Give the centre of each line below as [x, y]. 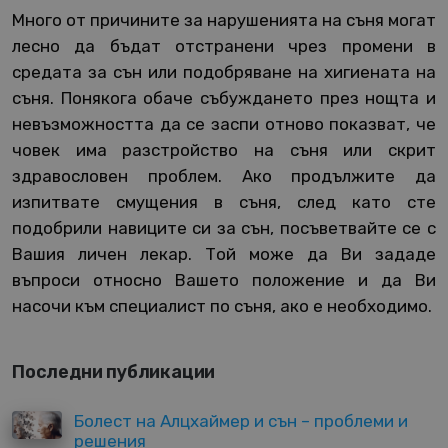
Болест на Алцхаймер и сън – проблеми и [241, 421]
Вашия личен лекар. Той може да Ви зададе [224, 254]
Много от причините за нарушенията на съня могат [224, 20]
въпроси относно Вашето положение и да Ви [224, 280]
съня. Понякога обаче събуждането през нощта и [224, 98]
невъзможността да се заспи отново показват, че [224, 124]
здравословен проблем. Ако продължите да [224, 176]
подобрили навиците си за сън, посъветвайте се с [224, 228]
